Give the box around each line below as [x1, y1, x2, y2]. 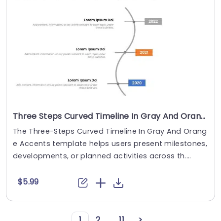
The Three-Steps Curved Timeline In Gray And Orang [13, 126, 207, 137]
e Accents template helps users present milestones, [13, 139, 207, 149]
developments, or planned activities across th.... [13, 151, 191, 161]
